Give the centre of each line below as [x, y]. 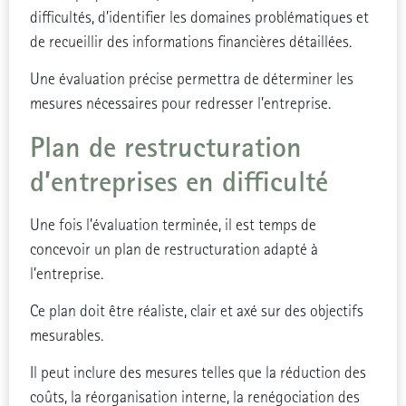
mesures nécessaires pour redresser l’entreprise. [180, 104]
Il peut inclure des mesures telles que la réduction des [198, 373]
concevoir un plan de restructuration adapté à [174, 249]
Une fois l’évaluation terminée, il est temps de [173, 225]
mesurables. [66, 336]
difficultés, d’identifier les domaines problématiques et [199, 17]
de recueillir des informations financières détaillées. [190, 42]
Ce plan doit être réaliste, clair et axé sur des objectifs [196, 312]
